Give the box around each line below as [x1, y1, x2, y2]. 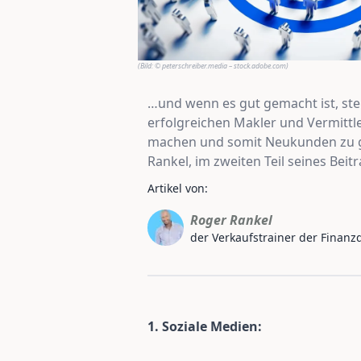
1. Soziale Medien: [147, 317, 262, 335]
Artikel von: [147, 180, 208, 196]
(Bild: [138, 60, 155, 71]
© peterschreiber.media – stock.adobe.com [155, 60, 286, 71]
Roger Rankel [190, 210, 272, 229]
